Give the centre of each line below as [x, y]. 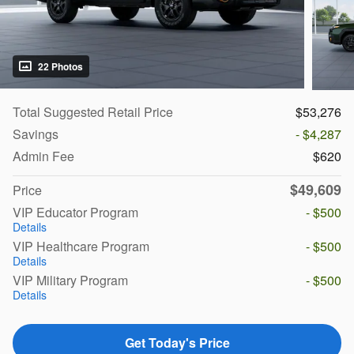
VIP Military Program [70, 281]
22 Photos [60, 66]
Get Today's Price [177, 343]
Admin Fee [43, 156]
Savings [36, 134]
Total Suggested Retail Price [93, 112]
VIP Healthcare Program [81, 247]
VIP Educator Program [75, 213]
